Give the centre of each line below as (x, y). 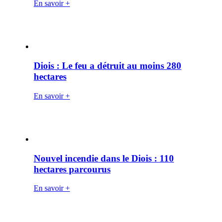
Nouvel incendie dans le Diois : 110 (104, 158)
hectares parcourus (72, 169)
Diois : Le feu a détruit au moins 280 (108, 66)
